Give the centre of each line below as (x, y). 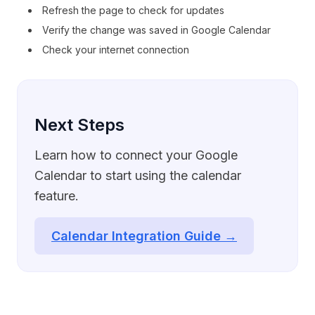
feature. (57, 196)
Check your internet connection (116, 50)
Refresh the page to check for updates (133, 10)
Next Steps (79, 125)
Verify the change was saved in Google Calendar (156, 30)
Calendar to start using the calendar (138, 175)
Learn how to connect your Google (136, 155)
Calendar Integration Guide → (144, 236)
